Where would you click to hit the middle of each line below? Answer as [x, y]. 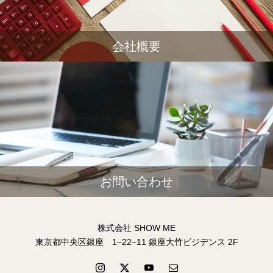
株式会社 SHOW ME [136, 228]
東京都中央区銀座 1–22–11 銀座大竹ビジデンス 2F [136, 242]
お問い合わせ [136, 182]
